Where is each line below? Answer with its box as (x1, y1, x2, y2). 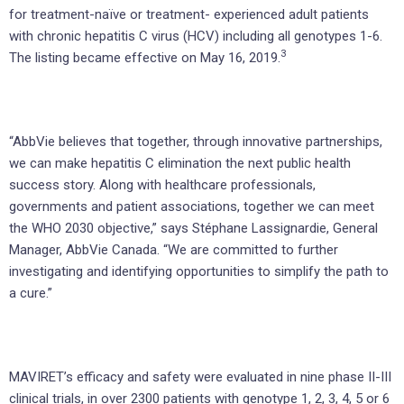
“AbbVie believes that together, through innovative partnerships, (9, 133, 382, 150)
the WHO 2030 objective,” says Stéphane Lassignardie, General (9, 219, 378, 236)
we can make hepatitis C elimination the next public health (9, 154, 351, 171)
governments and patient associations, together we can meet (9, 197, 374, 215)
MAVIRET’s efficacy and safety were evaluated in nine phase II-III (9, 368, 391, 385)
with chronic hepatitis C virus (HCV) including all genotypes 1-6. (9, 27, 382, 44)
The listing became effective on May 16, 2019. (9, 49, 280, 66)
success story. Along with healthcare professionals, (9, 176, 316, 193)
